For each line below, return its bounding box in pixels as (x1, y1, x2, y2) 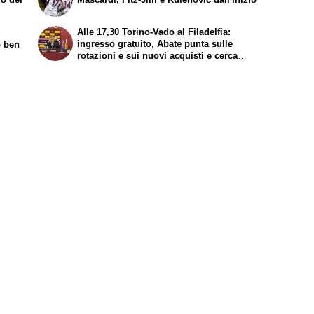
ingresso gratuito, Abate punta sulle (77, 38, 233, 49)
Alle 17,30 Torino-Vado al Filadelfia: (77, 26, 231, 37)
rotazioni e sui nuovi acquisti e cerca (77, 50, 238, 61)
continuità (77, 62, 121, 73)
